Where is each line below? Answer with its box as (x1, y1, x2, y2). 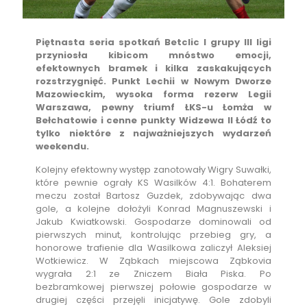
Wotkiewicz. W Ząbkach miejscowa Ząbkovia (36, 254, 271, 268)
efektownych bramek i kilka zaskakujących (36, 62, 271, 75)
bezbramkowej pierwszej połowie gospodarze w (36, 280, 271, 294)
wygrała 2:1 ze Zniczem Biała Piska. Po (36, 267, 271, 281)
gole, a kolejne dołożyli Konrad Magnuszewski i (36, 202, 271, 216)
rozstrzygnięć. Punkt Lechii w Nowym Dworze (36, 75, 271, 88)
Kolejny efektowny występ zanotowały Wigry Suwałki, (36, 163, 271, 177)
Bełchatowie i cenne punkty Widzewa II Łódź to (36, 114, 271, 127)
